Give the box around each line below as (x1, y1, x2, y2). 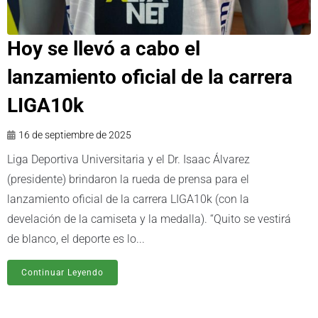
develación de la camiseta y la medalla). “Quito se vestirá (7, 212, 291, 226)
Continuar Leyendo (21, 268, 104, 278)
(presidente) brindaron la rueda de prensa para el (7, 172, 249, 187)
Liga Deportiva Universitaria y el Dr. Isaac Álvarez (7, 153, 250, 167)
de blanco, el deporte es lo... (7, 232, 145, 246)
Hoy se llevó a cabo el (7, 37, 200, 61)
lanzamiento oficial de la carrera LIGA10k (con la (7, 192, 249, 207)
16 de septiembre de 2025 (18, 129, 131, 141)
